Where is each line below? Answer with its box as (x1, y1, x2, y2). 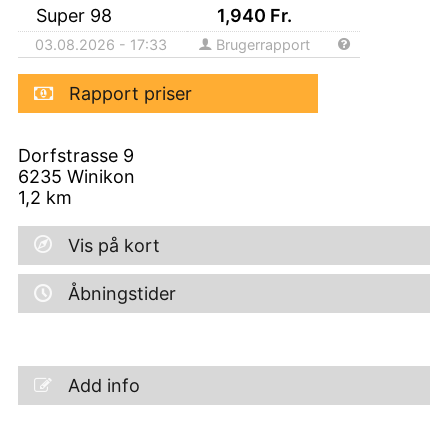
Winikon (67, 165, 135, 187)
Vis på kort (68, 234, 160, 256)
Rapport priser (69, 82, 192, 104)
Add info (68, 374, 140, 396)
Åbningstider (68, 282, 176, 304)
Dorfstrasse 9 (18, 144, 134, 166)
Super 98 (36, 4, 117, 26)
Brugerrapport (212, 35, 310, 53)
